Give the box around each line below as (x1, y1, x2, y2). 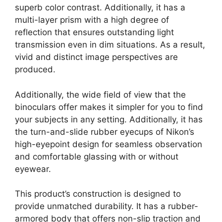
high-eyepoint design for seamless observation (15, 139, 202, 149)
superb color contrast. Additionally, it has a (15, 2, 185, 13)
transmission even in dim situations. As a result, (15, 40, 205, 50)
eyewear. (15, 164, 51, 174)
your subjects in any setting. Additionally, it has (15, 114, 203, 124)
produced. (15, 64, 55, 75)
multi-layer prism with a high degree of (15, 15, 169, 25)
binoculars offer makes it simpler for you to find (15, 102, 203, 112)
